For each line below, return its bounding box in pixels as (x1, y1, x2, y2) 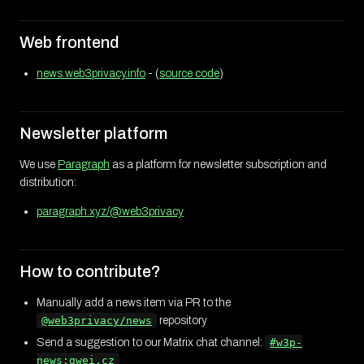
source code (159, 67, 219, 80)
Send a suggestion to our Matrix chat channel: (37, 336, 265, 349)
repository (157, 314, 207, 327)
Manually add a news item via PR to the (37, 297, 231, 310)
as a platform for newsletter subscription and (110, 158, 327, 171)
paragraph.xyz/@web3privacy (37, 206, 184, 219)
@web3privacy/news (41, 314, 152, 327)
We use (19, 158, 58, 171)
